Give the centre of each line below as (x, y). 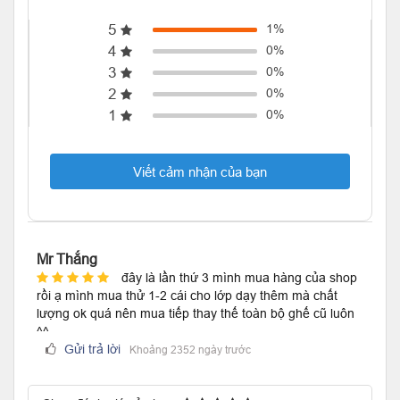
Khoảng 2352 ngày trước (190, 349)
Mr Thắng (67, 258)
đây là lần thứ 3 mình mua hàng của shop (239, 277)
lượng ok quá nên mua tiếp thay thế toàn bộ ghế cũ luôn (196, 313)
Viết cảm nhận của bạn (200, 171)
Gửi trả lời (91, 349)
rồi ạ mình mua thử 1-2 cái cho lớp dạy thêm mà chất (187, 295)
